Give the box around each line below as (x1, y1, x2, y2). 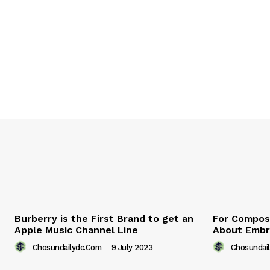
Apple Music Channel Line (14, 224, 138, 236)
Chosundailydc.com (32, 243, 101, 253)
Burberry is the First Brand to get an (14, 213, 193, 225)
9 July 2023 (111, 243, 152, 253)
